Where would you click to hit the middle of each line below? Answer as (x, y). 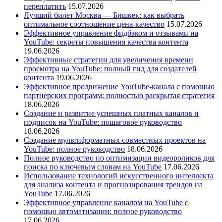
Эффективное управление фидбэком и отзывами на (111, 33)
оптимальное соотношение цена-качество (94, 24)
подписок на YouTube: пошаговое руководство (103, 122)
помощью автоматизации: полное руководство (103, 211)
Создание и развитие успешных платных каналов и (111, 113)
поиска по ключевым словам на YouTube (93, 166)
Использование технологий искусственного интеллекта (119, 175)
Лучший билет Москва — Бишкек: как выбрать (104, 15)
